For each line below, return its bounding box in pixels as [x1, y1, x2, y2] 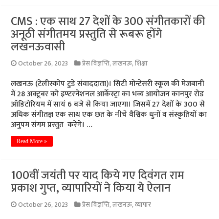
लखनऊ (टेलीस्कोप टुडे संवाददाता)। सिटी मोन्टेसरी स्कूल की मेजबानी [11, 77, 205, 90]
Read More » [17, 138, 47, 145]
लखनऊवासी [11, 37, 66, 57]
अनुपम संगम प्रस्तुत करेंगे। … [11, 118, 93, 131]
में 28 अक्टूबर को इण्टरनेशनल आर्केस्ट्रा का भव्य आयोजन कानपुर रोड [11, 88, 204, 101]
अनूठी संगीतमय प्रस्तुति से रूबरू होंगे [11, 24, 163, 44]
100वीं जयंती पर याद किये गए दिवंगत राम [11, 166, 185, 185]
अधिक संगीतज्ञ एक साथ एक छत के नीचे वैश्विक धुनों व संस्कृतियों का [11, 108, 207, 121]
